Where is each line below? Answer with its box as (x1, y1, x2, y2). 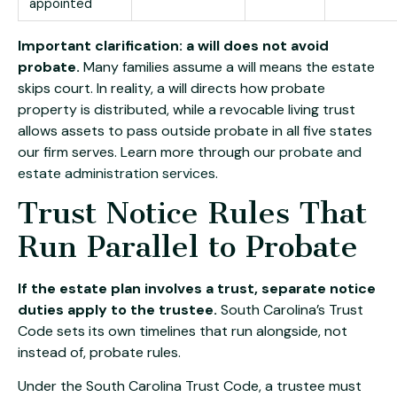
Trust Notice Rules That (18, 194, 367, 231)
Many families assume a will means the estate (80, 57, 375, 76)
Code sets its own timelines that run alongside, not (18, 321, 347, 340)
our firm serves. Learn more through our (18, 142, 279, 161)
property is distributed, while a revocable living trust (18, 99, 355, 119)
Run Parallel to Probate (18, 228, 358, 265)
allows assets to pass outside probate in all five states (18, 121, 372, 140)
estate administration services (18, 163, 215, 183)
